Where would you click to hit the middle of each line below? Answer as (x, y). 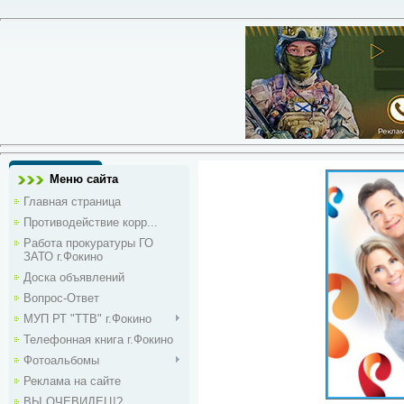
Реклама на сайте (72, 381)
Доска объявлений (74, 277)
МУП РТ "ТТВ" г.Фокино (87, 319)
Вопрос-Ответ (61, 298)
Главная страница (72, 202)
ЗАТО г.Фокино (63, 257)
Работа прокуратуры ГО (88, 243)
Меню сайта (84, 179)
